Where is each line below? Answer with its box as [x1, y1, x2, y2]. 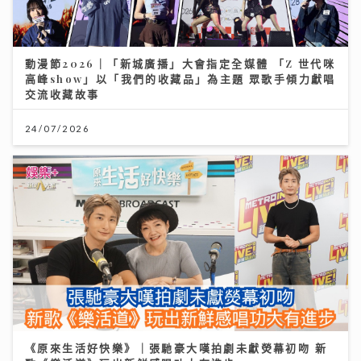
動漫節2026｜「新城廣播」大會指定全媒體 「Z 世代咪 [25, 56, 336, 70]
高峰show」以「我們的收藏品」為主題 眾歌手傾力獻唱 [25, 71, 336, 85]
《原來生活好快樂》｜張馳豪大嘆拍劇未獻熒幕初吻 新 [25, 341, 327, 355]
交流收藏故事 [25, 86, 100, 101]
